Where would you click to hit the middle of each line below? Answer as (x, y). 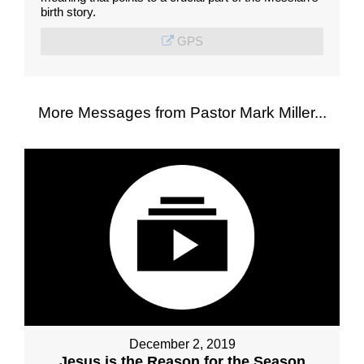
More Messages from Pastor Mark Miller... (182, 112)
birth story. (68, 11)
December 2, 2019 (182, 344)
